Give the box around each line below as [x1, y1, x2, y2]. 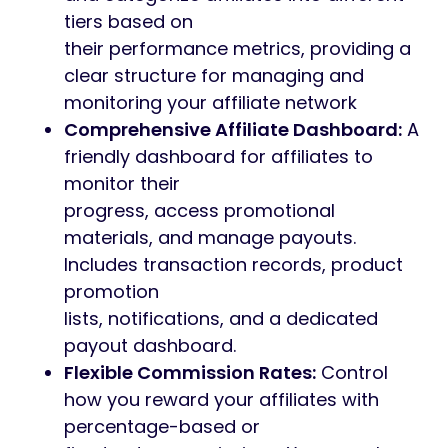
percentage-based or [64, 414, 260, 440]
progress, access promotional [64, 198, 335, 224]
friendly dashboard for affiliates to [64, 144, 373, 170]
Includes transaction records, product [64, 252, 403, 278]
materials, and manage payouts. [64, 225, 356, 251]
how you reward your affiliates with [64, 387, 379, 413]
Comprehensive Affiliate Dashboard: [64, 117, 402, 143]
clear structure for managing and [64, 63, 364, 89]
